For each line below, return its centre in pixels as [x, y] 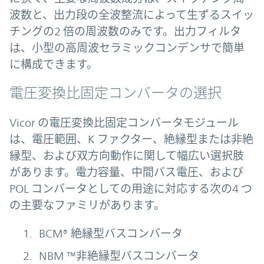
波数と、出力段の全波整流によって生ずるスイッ [132, 15]
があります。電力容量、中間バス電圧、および [126, 172]
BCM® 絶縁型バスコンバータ [111, 234]
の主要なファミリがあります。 [87, 205]
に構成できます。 [54, 65]
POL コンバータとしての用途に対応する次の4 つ [131, 189]
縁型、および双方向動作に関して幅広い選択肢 [127, 156]
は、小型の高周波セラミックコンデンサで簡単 [127, 48]
